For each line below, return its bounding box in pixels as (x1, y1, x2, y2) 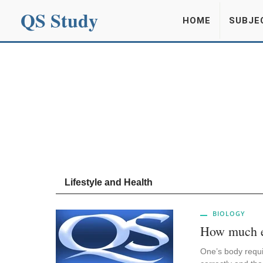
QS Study (21, 6, 98, 34)
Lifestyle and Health (64, 177, 153, 187)
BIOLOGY (210, 209, 245, 218)
